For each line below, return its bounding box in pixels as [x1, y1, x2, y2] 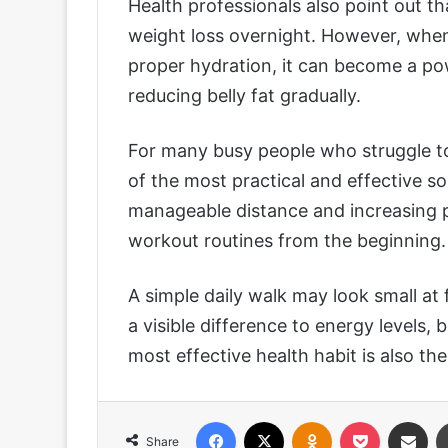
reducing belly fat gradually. [128, 84, 361, 106]
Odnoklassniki [331, 412, 417, 429]
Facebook [235, 412, 296, 429]
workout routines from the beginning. [128, 229, 446, 251]
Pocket [379, 412, 422, 429]
